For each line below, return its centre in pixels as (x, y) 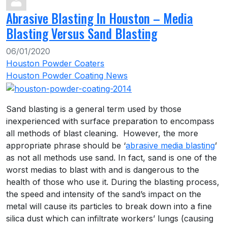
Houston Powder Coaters (55, 63)
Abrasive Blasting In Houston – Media (100, 18)
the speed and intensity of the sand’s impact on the (104, 194)
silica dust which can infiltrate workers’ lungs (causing (110, 218)
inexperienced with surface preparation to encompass (110, 121)
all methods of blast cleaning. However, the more (102, 133)
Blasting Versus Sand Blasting (82, 33)
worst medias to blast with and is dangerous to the (103, 169)
